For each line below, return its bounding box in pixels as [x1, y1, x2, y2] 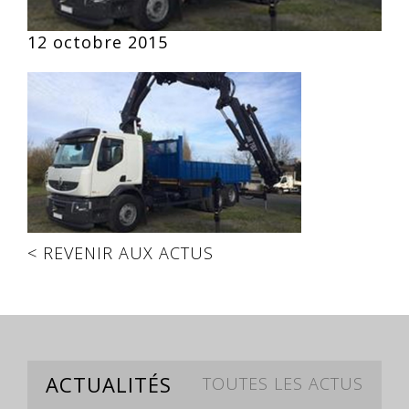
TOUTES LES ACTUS [203, 372, 363, 395]
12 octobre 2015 [27, 31, 168, 54]
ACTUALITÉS [46, 371, 172, 399]
